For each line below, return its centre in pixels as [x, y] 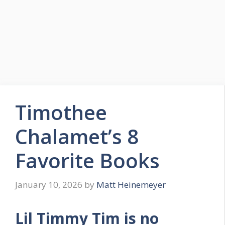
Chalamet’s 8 [77, 136]
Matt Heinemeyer [131, 184]
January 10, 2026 [49, 184]
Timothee [61, 112]
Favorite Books [87, 160]
